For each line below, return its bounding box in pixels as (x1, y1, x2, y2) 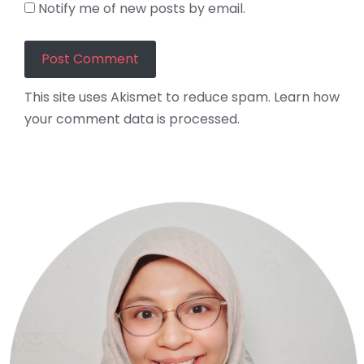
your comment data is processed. (24, 109, 240, 128)
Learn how (274, 87, 340, 106)
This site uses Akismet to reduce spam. (24, 87, 274, 106)
